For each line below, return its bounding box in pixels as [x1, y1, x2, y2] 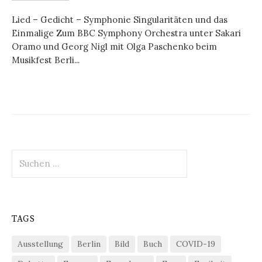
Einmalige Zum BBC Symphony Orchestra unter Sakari [12, 27, 241, 39]
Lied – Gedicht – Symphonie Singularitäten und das [12, 14, 227, 26]
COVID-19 [176, 238, 215, 249]
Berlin [77, 238, 101, 249]
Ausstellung [18, 238, 63, 249]
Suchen [11, 150, 42, 161]
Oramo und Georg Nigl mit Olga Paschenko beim [12, 41, 217, 53]
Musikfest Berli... [12, 54, 80, 66]
